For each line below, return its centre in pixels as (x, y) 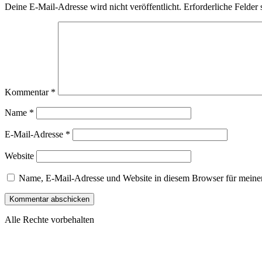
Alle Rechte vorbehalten (49, 219)
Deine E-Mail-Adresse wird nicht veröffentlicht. (93, 6)
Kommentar (28, 92)
